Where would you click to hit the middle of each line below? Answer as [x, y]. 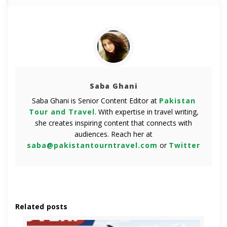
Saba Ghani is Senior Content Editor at [95, 101]
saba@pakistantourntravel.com [92, 145]
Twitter [184, 145]
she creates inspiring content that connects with [113, 123]
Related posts [42, 207]
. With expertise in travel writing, [146, 112]
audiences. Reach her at [113, 134]
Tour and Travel [62, 112]
